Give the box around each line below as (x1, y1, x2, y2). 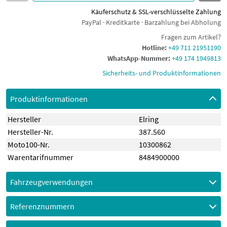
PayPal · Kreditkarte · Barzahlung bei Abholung (82, 18, 221, 27)
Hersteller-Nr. (8, 127, 54, 137)
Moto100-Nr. (8, 139, 50, 149)
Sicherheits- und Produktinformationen (102, 68, 221, 78)
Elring (139, 114, 159, 124)
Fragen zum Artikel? (161, 32, 221, 42)
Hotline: (142, 43, 167, 52)
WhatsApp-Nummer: (107, 54, 170, 63)
